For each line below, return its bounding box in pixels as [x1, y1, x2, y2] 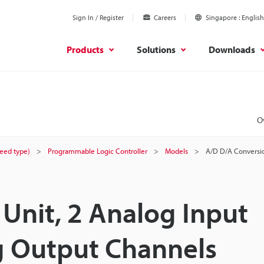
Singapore [206, 13, 237, 22]
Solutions [137, 43, 176, 55]
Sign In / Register [72, 13, 124, 22]
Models [165, 146, 188, 156]
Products [67, 43, 104, 55]
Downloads [209, 43, 255, 55]
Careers [154, 13, 176, 22]
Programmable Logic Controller [48, 146, 147, 156]
